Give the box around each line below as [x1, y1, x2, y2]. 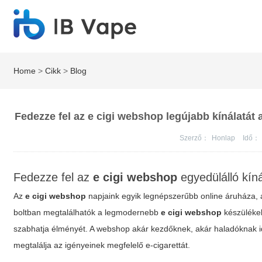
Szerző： [180, 134, 209, 142]
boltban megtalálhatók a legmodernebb [13, 208, 161, 217]
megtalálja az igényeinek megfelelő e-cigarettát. [13, 240, 191, 250]
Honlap [212, 134, 237, 142]
